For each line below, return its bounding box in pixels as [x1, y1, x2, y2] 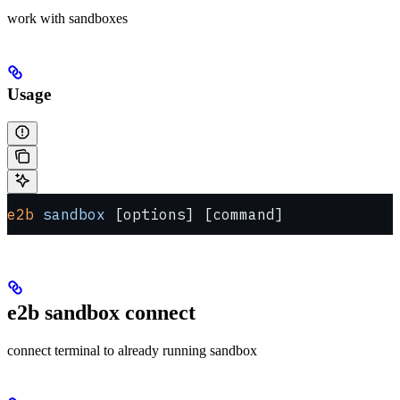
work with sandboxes [7, 11, 128, 27]
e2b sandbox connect [7, 300, 196, 324]
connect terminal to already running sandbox [7, 342, 257, 358]
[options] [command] [105, 204, 284, 223]
